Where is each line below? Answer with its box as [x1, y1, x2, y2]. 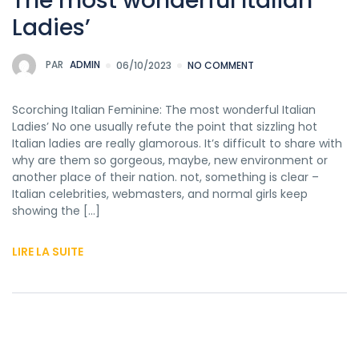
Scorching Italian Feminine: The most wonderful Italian [12, 101, 316, 118]
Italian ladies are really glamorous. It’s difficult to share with [12, 135, 342, 151]
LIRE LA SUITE [12, 243, 83, 260]
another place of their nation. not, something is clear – [12, 168, 319, 185]
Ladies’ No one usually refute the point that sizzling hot [12, 118, 317, 135]
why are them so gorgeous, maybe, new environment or [12, 151, 328, 168]
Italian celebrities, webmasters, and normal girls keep [12, 185, 308, 202]
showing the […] [12, 202, 100, 219]
